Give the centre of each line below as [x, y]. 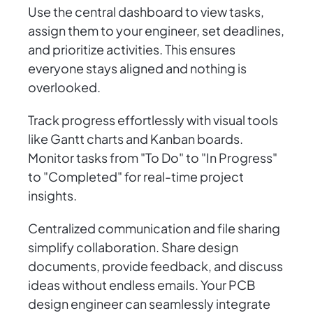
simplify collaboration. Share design [133, 247]
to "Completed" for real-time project [136, 177]
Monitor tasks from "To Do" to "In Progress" [153, 158]
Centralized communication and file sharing [154, 228]
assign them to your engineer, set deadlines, [156, 31]
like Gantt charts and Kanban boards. [136, 139]
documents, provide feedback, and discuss [155, 266]
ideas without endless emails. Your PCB [141, 285]
